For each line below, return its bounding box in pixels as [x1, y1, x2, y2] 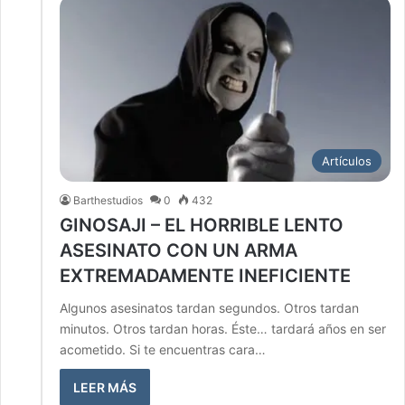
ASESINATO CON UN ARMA [60, 239, 297, 261]
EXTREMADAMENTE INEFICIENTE [60, 264, 351, 287]
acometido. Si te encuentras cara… [60, 341, 266, 357]
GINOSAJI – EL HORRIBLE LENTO [60, 213, 344, 236]
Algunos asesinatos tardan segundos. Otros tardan [60, 299, 359, 316]
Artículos [322, 153, 372, 168]
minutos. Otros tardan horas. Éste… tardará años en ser [60, 320, 386, 336]
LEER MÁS [73, 379, 137, 395]
